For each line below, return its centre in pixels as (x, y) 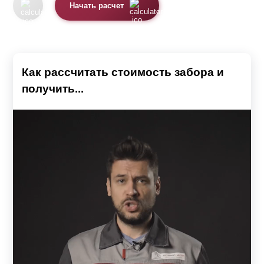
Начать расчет (97, 6)
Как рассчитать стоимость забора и (123, 72)
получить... (53, 89)
